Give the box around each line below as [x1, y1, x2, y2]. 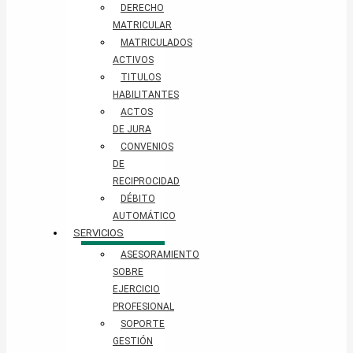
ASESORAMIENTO [121, 249, 199, 261]
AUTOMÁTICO [113, 210, 176, 222]
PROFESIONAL [113, 301, 174, 313]
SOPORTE [121, 318, 165, 330]
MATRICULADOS [121, 37, 192, 49]
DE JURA [113, 124, 151, 136]
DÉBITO [121, 193, 155, 205]
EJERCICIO [113, 284, 160, 295]
